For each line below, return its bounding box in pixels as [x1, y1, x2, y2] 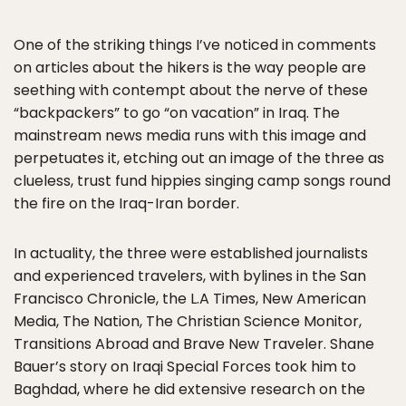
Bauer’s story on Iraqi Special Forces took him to [14, 356, 356, 377]
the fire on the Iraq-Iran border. [14, 193, 239, 214]
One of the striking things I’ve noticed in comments [14, 34, 376, 55]
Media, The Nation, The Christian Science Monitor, [14, 311, 362, 332]
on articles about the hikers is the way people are [14, 57, 366, 78]
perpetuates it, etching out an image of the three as [14, 148, 384, 169]
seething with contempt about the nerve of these [14, 80, 368, 101]
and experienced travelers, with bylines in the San [14, 266, 366, 286]
